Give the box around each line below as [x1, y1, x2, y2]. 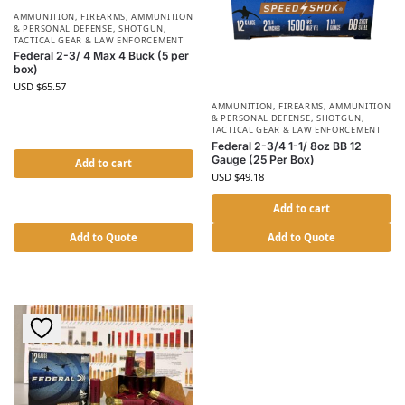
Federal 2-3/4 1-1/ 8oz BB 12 [212, 138, 362, 153]
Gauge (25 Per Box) [212, 152, 315, 166]
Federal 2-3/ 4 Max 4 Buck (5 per [14, 49, 189, 63]
